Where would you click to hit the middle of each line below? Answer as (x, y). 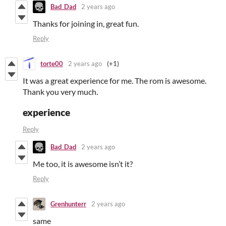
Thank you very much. (60, 91)
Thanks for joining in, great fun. (86, 23)
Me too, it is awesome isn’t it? (83, 163)
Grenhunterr (68, 204)
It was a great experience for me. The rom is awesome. (115, 80)
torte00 (52, 64)
